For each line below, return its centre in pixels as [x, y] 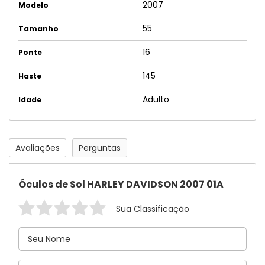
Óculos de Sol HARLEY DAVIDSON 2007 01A [121, 184]
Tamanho [38, 29]
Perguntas [100, 148]
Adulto [156, 99]
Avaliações [38, 148]
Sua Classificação [153, 209]
